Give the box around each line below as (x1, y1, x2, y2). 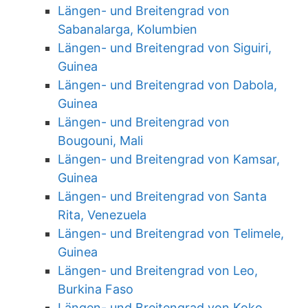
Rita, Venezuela (58, 208, 146, 222)
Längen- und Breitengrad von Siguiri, (58, 41, 272, 55)
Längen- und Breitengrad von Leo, (58, 263, 258, 278)
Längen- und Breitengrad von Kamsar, (58, 152, 280, 166)
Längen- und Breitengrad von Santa (58, 189, 267, 203)
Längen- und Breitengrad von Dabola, (58, 78, 277, 92)
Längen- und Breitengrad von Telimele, (58, 226, 284, 241)
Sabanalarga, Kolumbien (58, 22, 197, 36)
